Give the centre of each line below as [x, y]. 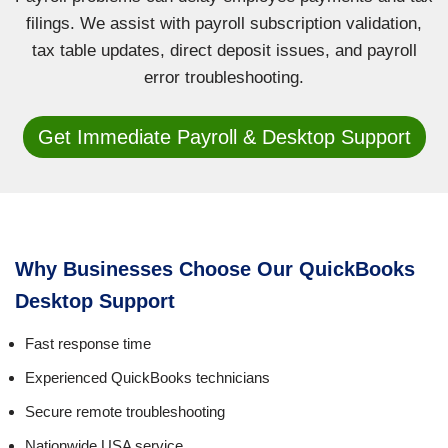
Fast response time [88, 344]
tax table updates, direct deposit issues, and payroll [224, 51]
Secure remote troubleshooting [125, 412]
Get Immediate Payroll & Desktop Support [224, 137]
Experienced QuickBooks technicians [147, 378]
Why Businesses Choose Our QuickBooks [215, 269]
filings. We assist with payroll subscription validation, [224, 24]
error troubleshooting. [224, 78]
